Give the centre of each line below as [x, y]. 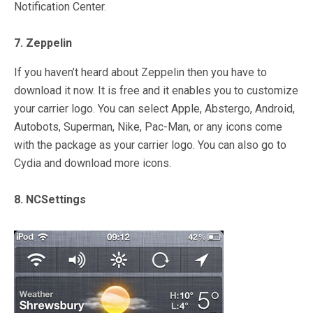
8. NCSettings [50, 199]
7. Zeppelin [43, 43]
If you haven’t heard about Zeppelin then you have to [140, 72]
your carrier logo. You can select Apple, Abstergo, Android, [154, 109]
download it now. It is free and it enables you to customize [156, 90]
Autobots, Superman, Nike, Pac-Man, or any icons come [148, 127]
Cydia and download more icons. [93, 163]
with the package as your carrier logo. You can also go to [150, 145]
